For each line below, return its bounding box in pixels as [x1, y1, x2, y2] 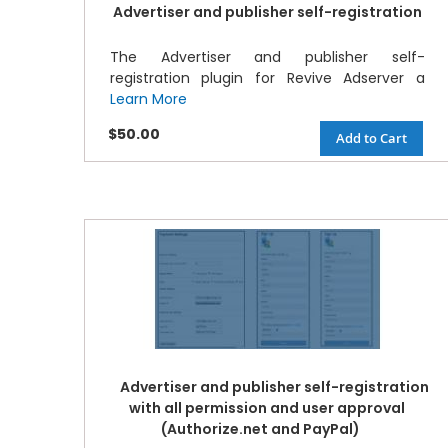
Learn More [109, 89, 187, 110]
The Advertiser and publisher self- [109, 47, 425, 68]
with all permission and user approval [129, 398, 406, 419]
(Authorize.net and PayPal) [160, 419, 360, 440]
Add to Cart [335, 129, 407, 148]
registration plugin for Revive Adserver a [109, 68, 425, 89]
